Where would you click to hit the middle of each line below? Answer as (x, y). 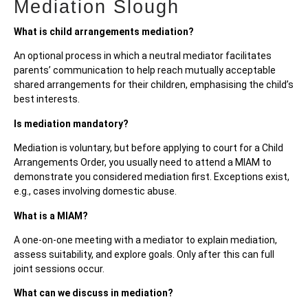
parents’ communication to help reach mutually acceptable (145, 70)
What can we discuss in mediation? (93, 293)
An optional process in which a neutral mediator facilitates (143, 56)
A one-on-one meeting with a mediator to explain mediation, (145, 240)
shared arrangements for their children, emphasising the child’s (154, 85)
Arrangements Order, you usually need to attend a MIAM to (143, 163)
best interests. (47, 99)
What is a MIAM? (51, 216)
